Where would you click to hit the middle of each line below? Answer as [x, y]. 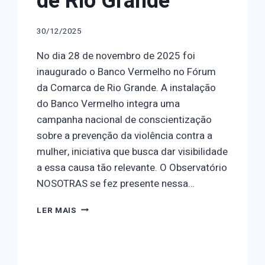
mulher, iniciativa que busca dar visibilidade [132, 151]
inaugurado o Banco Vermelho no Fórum [127, 72]
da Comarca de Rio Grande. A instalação [127, 88]
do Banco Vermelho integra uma [109, 104]
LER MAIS [57, 210]
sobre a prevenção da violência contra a [125, 135]
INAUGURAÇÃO [107, 207]
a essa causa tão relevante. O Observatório [132, 167]
